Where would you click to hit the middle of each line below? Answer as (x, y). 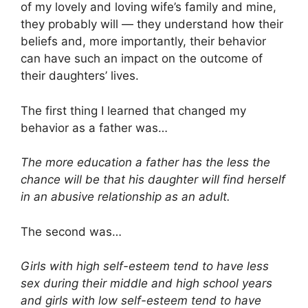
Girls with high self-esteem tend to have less (145, 266)
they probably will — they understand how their (152, 24)
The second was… (71, 231)
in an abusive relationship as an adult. (125, 197)
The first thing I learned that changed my (133, 110)
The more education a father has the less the (145, 163)
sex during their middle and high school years (146, 284)
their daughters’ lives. (80, 76)
